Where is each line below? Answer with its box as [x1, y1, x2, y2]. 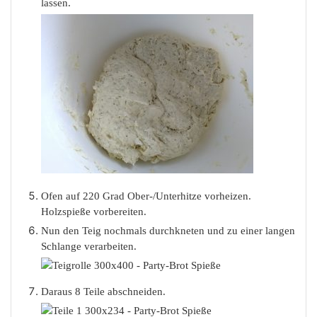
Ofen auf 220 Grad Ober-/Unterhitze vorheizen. [41, 190, 251, 202]
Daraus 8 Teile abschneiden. [41, 286, 168, 298]
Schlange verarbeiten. [41, 241, 137, 253]
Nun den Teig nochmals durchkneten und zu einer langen [41, 225, 295, 237]
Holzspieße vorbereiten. [41, 206, 146, 218]
